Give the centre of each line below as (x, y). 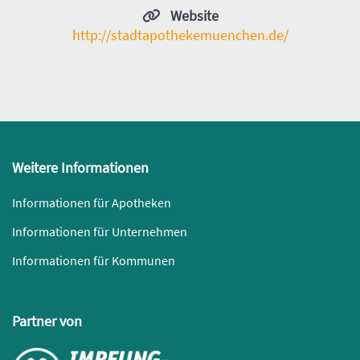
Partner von (47, 321)
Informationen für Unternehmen (100, 232)
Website (194, 16)
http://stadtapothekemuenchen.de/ (180, 35)
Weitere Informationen (80, 168)
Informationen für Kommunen (94, 261)
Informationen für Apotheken (92, 203)
